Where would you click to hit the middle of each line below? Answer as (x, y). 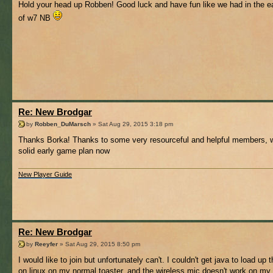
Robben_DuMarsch (63, 124)
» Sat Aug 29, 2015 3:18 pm (132, 124)
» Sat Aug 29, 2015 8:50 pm (99, 244)
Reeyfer (46, 244)
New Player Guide (45, 175)
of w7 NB (36, 18)
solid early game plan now (64, 151)
